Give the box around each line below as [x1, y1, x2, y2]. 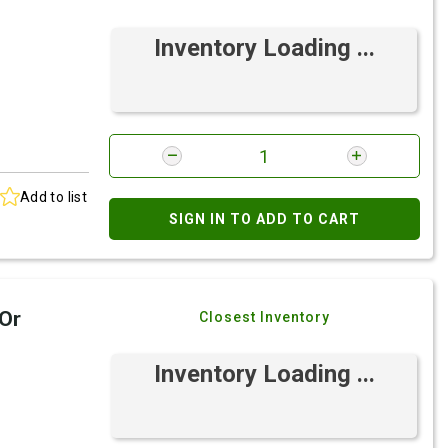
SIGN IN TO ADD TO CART [169, 211, 361, 228]
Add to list [19, 188, 88, 205]
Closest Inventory [199, 309, 331, 326]
